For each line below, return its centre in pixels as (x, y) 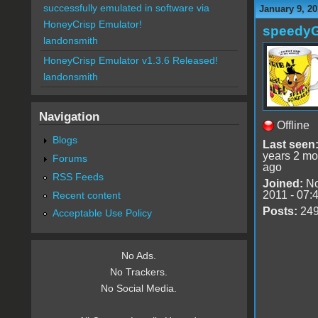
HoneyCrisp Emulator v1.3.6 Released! (130, 61)
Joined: (283, 183)
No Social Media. (139, 289)
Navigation (69, 117)
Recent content (86, 195)
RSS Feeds (78, 176)
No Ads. (139, 256)
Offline (293, 125)
